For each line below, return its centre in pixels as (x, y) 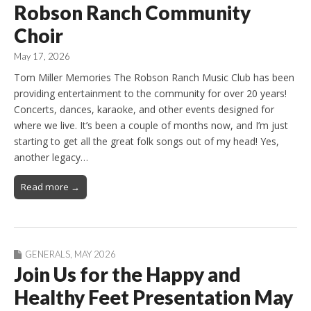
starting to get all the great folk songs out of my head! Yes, (146, 141)
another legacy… (51, 157)
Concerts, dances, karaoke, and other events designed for (144, 109)
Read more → (50, 186)
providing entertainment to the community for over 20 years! (150, 93)
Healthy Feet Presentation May (153, 297)
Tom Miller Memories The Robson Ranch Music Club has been (154, 77)
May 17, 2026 (42, 57)
